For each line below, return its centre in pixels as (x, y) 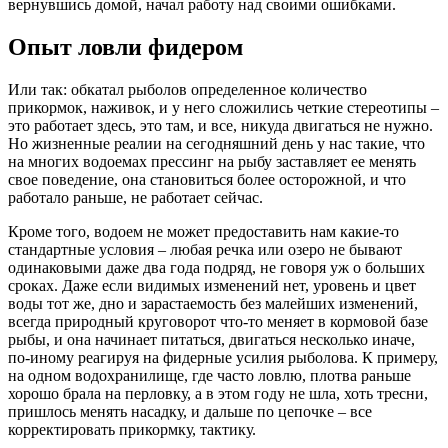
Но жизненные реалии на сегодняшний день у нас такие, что (216, 143)
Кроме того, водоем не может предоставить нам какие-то (203, 231)
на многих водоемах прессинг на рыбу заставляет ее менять (212, 161)
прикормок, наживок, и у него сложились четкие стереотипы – (223, 107)
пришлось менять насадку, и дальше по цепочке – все (190, 411)
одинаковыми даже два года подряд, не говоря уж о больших (216, 267)
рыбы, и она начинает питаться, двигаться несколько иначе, (211, 339)
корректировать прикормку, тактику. (132, 429)
